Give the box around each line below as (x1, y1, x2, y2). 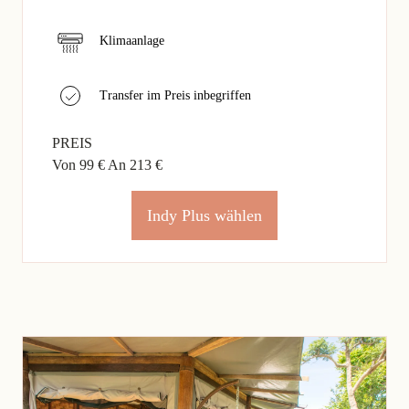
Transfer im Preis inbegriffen (100, 88, 251, 102)
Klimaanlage (100, 33, 164, 47)
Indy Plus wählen (147, 205, 262, 225)
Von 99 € (52, 156, 108, 173)
